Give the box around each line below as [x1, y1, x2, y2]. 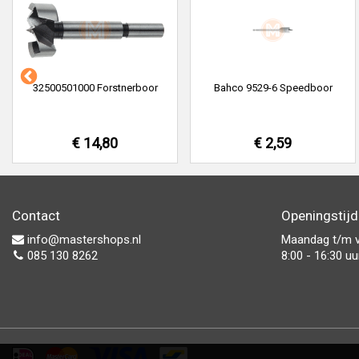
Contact [12, 208, 60, 224]
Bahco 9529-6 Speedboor [213, 82, 333, 94]
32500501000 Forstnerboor [32, 82, 158, 94]
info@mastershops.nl [24, 232, 141, 247]
